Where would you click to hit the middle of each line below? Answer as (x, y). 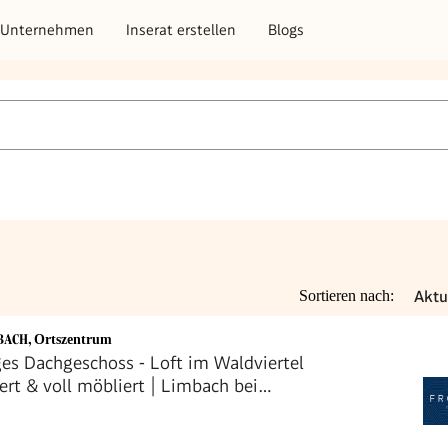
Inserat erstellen (181, 29)
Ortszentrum (73, 340)
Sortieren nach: (346, 295)
